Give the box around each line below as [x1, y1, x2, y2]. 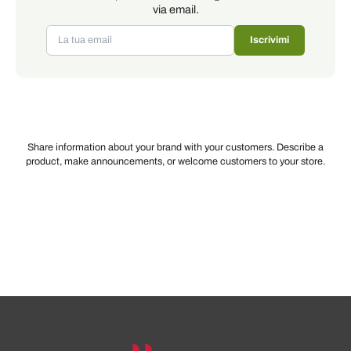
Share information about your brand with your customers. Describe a [27, 142, 324, 154]
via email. [152, 3, 199, 16]
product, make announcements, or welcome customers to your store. [26, 156, 325, 168]
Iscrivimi [250, 34, 289, 46]
